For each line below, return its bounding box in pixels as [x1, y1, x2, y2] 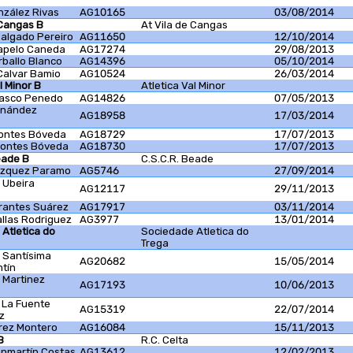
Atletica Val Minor [141, 80, 225, 92]
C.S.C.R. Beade [141, 153, 214, 165]
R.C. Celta [141, 334, 188, 347]
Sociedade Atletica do [141, 225, 249, 238]
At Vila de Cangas [141, 19, 228, 32]
